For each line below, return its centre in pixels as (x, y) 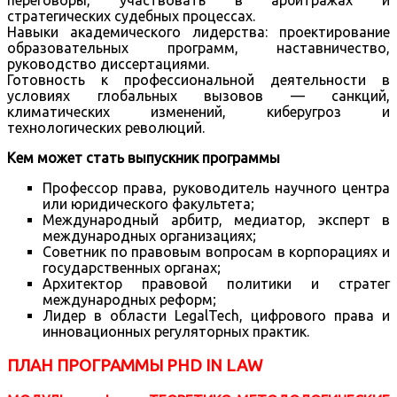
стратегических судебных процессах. (131, 16)
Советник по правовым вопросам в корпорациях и (216, 252)
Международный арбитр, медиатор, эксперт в (216, 220)
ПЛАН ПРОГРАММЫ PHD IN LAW (135, 366)
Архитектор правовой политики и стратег (216, 284)
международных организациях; (149, 236)
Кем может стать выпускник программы (144, 158)
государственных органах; (132, 268)
